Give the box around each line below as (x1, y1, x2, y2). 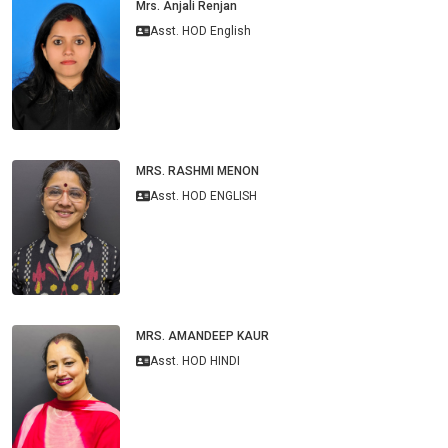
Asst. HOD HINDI (149, 354, 240, 368)
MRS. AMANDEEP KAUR (136, 329, 269, 343)
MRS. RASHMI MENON (136, 164, 259, 178)
